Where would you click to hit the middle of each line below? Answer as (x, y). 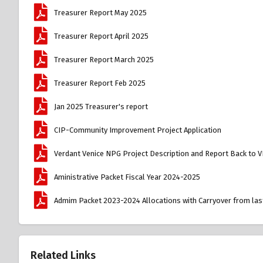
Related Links (63, 255)
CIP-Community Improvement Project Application (138, 130)
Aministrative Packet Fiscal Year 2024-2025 (127, 177)
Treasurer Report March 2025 (104, 60)
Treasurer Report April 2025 (102, 36)
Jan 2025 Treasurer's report (101, 107)
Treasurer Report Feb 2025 (100, 83)
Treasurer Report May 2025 (101, 13)
